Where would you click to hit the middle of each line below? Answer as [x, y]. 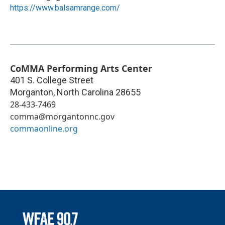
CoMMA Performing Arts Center [81, 68]
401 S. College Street [52, 80]
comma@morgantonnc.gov [62, 116]
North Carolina [85, 92]
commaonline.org [44, 128]
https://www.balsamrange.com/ [65, 8]
